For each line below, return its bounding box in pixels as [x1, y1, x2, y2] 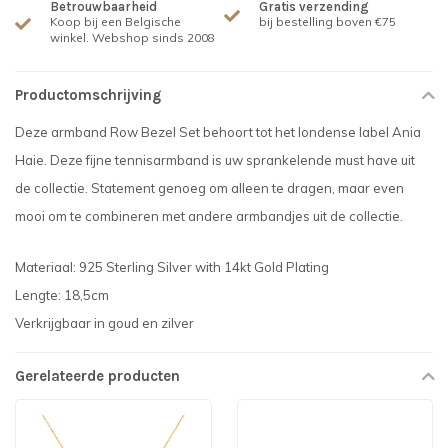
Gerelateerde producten [15, 367, 180, 386]
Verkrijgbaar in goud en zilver [15, 315, 194, 332]
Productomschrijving [15, 86, 161, 104]
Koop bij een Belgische [50, 14, 181, 29]
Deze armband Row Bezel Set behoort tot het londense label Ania [15, 124, 421, 140]
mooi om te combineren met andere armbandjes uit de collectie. [15, 208, 406, 224]
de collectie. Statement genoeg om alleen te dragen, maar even [15, 180, 404, 196]
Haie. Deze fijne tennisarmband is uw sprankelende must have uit [15, 152, 415, 168]
